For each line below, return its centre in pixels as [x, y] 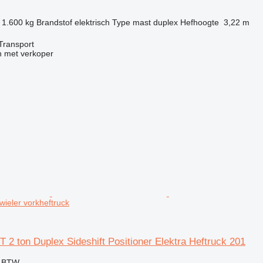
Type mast [131, 22]
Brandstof [54, 22]
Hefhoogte [199, 22]
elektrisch [92, 22]
